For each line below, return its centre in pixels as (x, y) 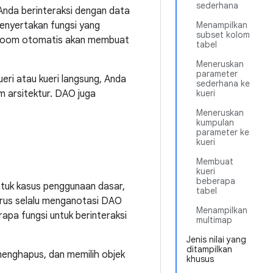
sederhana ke (223, 83)
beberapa (216, 181)
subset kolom (223, 35)
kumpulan (215, 122)
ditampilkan (209, 249)
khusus (200, 259)
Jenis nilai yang (216, 239)
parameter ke (223, 132)
